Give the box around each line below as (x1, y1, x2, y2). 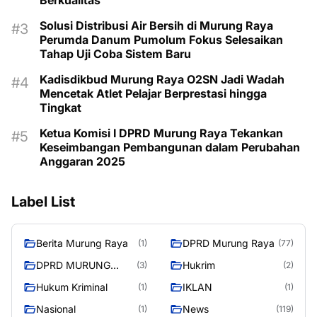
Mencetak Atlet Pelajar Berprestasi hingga (40, 86, 267, 101)
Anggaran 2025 (40, 154, 125, 169)
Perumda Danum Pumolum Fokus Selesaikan (40, 33, 283, 47)
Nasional (36, 303, 76, 316)
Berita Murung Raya (36, 237, 128, 250)
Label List (11, 193, 75, 211)
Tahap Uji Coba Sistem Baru (40, 47, 191, 62)
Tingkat (40, 100, 81, 115)
